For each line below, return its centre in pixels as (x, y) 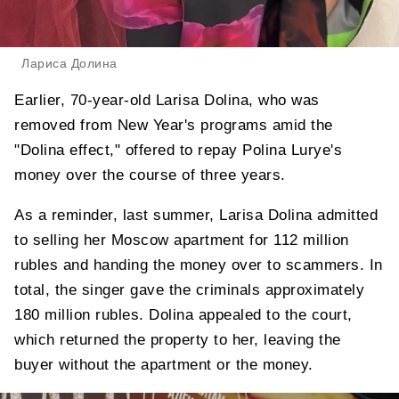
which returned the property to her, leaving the (178, 340)
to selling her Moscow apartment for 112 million (182, 240)
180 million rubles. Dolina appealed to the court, (183, 315)
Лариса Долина (69, 64)
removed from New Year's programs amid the (174, 126)
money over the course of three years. (150, 175)
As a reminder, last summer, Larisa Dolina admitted (196, 216)
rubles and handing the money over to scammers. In (199, 265)
